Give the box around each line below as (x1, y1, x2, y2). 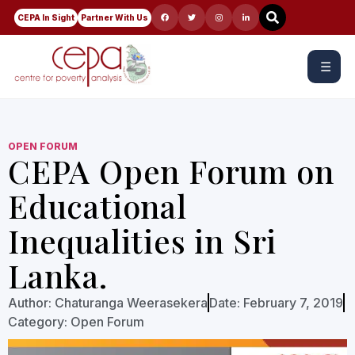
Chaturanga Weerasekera (52, 295, 208, 311)
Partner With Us (81, 12, 148, 22)
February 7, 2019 (243, 295, 343, 311)
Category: (8, 314, 67, 330)
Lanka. (8, 254, 108, 296)
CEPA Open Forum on (8, 150, 334, 192)
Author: (8, 295, 52, 311)
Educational (8, 185, 187, 227)
